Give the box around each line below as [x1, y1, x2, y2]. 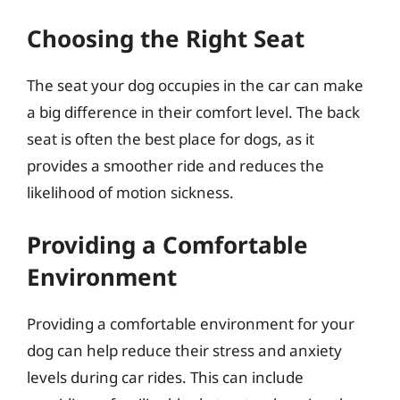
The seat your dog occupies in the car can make [27, 74, 363, 96]
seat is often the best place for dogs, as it [27, 128, 314, 149]
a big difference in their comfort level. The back [27, 101, 360, 122]
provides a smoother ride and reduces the [27, 154, 324, 176]
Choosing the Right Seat [27, 21, 304, 54]
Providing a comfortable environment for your [27, 313, 354, 334]
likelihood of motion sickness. [27, 181, 234, 203]
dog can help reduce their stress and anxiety [27, 340, 342, 361]
